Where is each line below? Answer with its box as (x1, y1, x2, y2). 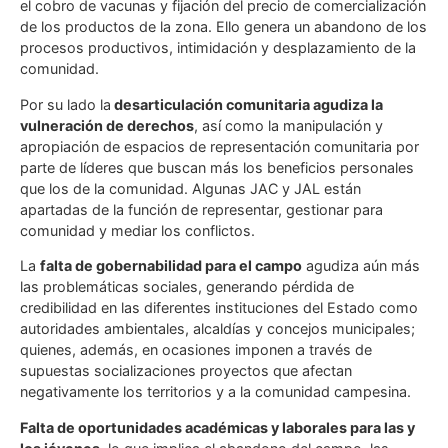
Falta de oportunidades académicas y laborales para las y (20, 418, 415, 436)
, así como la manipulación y (194, 116, 383, 134)
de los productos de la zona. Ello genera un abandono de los (20, 18, 427, 36)
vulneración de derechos (20, 116, 194, 134)
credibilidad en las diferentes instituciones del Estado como (20, 299, 418, 317)
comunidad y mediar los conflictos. (20, 221, 255, 239)
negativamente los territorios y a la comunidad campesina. (20, 383, 411, 401)
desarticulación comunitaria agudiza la (111, 95, 383, 113)
